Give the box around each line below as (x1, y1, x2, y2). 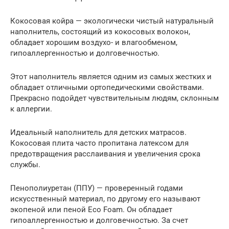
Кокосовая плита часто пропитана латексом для (10, 138, 189, 148)
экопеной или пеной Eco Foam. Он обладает (10, 204, 172, 214)
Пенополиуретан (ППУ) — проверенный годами (10, 183, 183, 193)
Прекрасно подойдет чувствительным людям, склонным (10, 93, 219, 103)
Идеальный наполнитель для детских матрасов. (10, 127, 187, 137)
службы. (10, 159, 40, 169)
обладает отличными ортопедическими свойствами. (10, 82, 204, 92)
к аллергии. (10, 104, 52, 113)
